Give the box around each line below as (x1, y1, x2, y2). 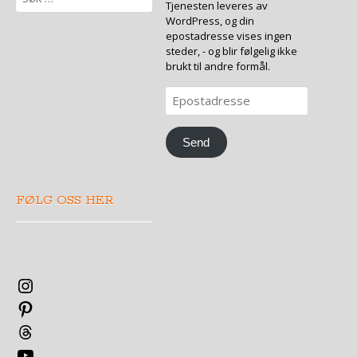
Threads (34, 322, 75, 337)
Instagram (34, 276, 83, 291)
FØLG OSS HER (16, 192, 114, 210)
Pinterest (34, 299, 78, 314)
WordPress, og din (165, 13, 254, 28)
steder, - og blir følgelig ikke (165, 43, 297, 58)
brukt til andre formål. (165, 58, 270, 73)
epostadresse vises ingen (165, 28, 292, 43)
